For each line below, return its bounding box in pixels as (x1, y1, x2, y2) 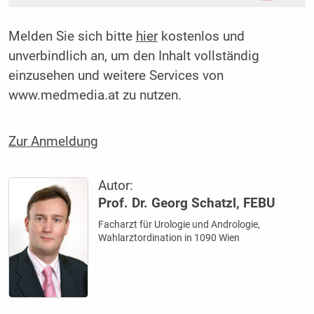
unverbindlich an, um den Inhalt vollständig (8, 48, 259, 64)
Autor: (98, 178, 134, 194)
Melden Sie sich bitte (8, 29, 136, 45)
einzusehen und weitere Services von (8, 68, 224, 84)
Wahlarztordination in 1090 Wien (98, 232, 240, 244)
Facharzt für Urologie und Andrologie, (98, 219, 261, 231)
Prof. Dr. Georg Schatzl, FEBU (98, 196, 276, 212)
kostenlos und (157, 29, 245, 45)
